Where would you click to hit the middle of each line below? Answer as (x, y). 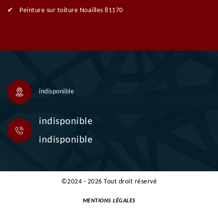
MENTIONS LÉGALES (109, 201)
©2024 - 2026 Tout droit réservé (109, 182)
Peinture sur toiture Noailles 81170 (71, 11)
